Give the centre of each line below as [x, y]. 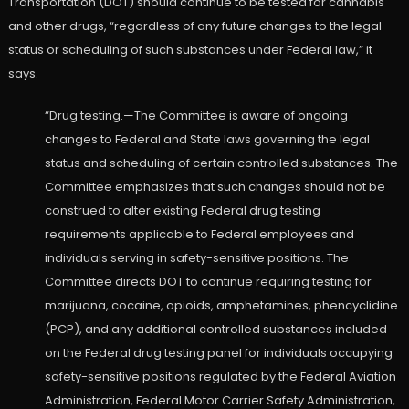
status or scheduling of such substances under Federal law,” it [190, 50]
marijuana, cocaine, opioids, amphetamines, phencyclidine [221, 306]
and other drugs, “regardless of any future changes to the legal [194, 26]
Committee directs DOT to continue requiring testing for [208, 282]
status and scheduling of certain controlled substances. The [221, 163]
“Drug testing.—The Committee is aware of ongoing [196, 116]
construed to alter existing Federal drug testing [182, 211]
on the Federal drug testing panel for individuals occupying [218, 353]
